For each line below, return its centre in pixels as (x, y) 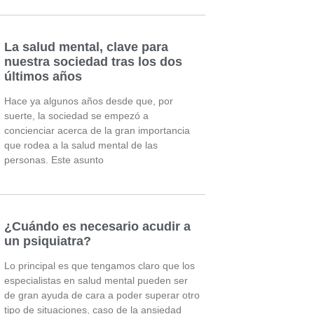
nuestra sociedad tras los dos (94, 62)
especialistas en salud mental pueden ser (96, 280)
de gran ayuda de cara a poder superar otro (102, 295)
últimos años (43, 77)
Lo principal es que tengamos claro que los (100, 265)
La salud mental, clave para (87, 47)
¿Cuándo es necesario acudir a (98, 226)
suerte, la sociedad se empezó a (77, 116)
